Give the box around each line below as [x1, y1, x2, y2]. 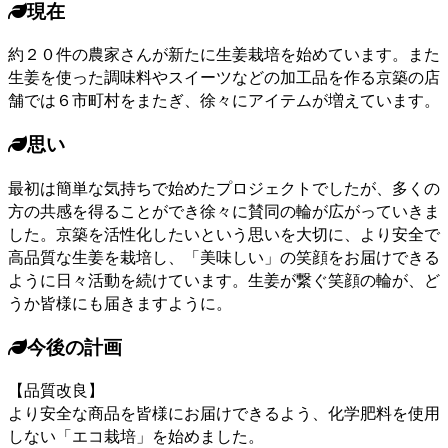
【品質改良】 [8, 379, 104, 402]
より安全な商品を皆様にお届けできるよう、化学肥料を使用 [8, 402, 440, 425]
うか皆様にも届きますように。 [8, 291, 232, 314]
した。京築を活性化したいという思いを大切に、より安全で [8, 222, 440, 245]
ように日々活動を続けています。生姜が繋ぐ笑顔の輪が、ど [8, 268, 440, 291]
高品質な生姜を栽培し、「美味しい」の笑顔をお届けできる [8, 245, 440, 268]
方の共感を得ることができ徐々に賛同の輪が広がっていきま [8, 199, 440, 222]
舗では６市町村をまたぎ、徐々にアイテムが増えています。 [8, 89, 440, 112]
